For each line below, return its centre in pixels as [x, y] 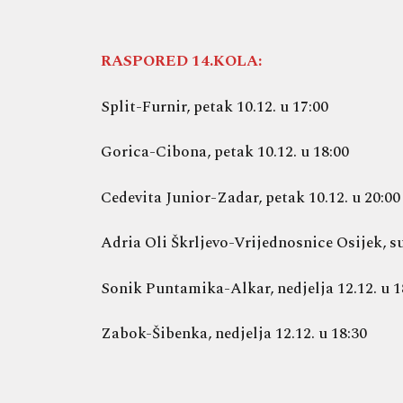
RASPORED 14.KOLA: [181, 62]
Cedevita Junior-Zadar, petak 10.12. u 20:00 [251, 197]
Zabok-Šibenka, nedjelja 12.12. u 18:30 [234, 334]
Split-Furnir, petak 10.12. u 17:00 [215, 107]
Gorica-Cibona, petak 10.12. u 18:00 [225, 152]
